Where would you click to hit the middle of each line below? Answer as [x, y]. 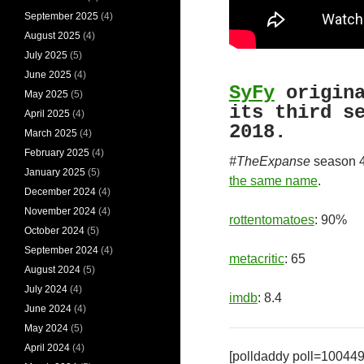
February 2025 [57, 152]
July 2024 [46, 289]
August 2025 [52, 35]
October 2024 [54, 230]
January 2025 [55, 172]
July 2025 [46, 55]
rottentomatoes [271, 220]
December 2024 [60, 191]
